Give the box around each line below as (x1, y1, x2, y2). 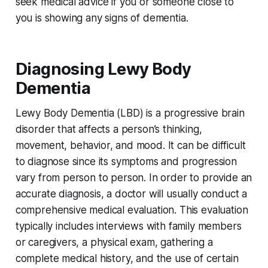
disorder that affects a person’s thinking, (15, 123, 202, 136)
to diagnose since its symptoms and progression (15, 156, 237, 168)
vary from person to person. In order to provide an (15, 172, 252, 184)
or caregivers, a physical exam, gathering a (15, 236, 213, 249)
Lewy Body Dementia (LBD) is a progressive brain (15, 107, 245, 120)
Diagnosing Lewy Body (15, 59, 191, 80)
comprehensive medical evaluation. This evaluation (15, 204, 248, 217)
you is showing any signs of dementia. (15, 12, 188, 25)
